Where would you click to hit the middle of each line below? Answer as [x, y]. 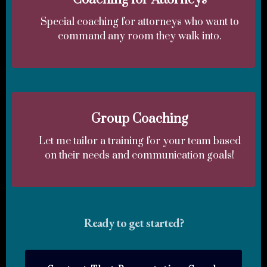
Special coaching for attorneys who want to [139, 22]
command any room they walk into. [139, 36]
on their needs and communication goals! [139, 155]
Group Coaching [139, 119]
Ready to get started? [133, 223]
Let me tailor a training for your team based [139, 141]
